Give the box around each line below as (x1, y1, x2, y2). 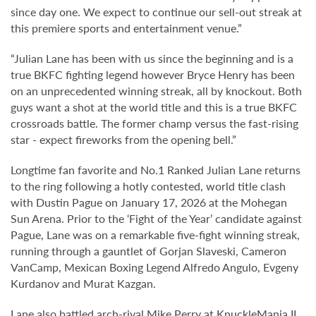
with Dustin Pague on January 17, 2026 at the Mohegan (11, 193, 287, 210)
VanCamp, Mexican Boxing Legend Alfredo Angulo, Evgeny (11, 258, 298, 275)
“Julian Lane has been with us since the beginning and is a (11, 49, 293, 66)
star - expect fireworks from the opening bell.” (11, 130, 236, 147)
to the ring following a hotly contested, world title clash (11, 177, 286, 194)
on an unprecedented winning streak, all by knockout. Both (11, 82, 302, 99)
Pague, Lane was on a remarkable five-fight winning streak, (11, 226, 300, 243)
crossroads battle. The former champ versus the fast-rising (11, 114, 298, 131)
